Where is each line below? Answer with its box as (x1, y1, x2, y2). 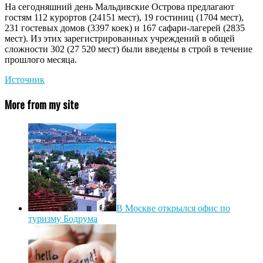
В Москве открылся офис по (116, 203, 230, 213)
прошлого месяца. (5, 55, 77, 65)
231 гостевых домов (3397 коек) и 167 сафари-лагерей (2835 (5, 23, 245, 33)
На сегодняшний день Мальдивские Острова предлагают (5, 2, 234, 12)
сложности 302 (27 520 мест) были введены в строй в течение (5, 44, 252, 55)
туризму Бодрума (28, 213, 97, 224)
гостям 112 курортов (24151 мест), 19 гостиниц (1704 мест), (5, 12, 244, 23)
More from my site (5, 96, 79, 112)
